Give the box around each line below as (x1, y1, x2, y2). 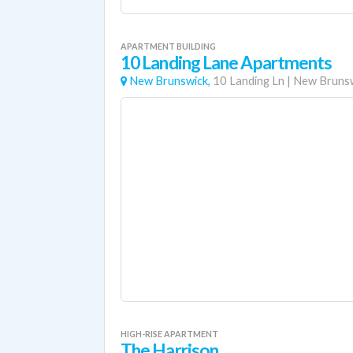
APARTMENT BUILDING (121, 41, 216, 51)
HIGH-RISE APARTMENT (121, 329, 218, 339)
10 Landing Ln (213, 74, 284, 87)
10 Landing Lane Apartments (121, 52, 333, 73)
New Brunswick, (129, 74, 210, 87)
